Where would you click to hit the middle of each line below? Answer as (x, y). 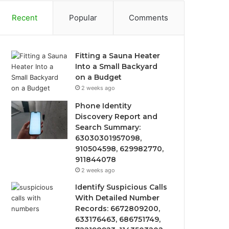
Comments (149, 18)
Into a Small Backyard (117, 66)
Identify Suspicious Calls (121, 187)
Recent (24, 18)
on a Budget (99, 77)
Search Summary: (108, 127)
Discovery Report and (117, 117)
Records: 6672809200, (118, 209)
